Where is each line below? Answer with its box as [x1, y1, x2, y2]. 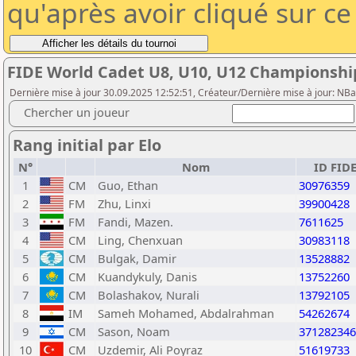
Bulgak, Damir [98, 250, 176, 266]
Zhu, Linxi [98, 195, 151, 211]
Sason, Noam [98, 323, 170, 339]
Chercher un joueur [24, 104, 130, 120]
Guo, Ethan [98, 177, 158, 193]
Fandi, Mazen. [98, 214, 173, 230]
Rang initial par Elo [13, 134, 161, 156]
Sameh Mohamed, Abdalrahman [98, 305, 274, 321]
